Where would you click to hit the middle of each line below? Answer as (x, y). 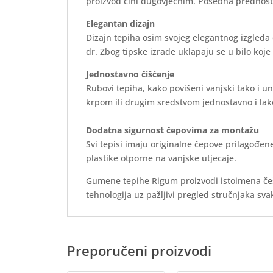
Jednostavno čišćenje (130, 74)
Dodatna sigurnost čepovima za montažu (173, 130)
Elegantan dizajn (121, 24)
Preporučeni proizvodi (140, 251)
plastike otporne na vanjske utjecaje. (161, 158)
